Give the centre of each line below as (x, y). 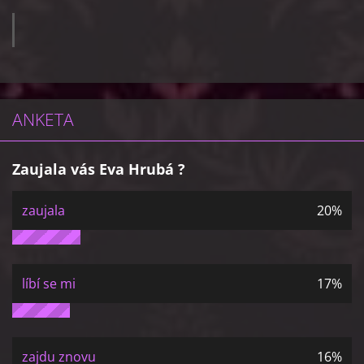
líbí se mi (49, 284)
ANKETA (43, 119)
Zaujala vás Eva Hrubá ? (99, 169)
